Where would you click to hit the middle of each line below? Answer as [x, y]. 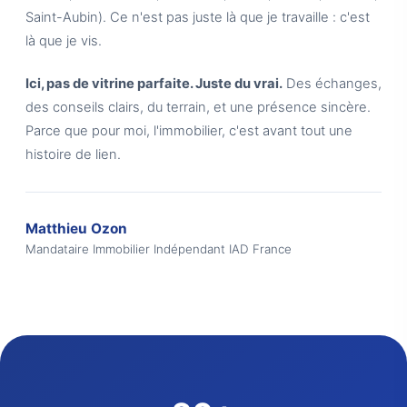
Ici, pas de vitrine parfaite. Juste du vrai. [154, 84]
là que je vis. [64, 41]
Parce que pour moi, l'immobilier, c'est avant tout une [189, 131]
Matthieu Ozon [76, 228]
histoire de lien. [73, 154]
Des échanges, [332, 84]
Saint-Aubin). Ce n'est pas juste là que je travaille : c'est [198, 17]
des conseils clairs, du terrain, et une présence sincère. [198, 107]
